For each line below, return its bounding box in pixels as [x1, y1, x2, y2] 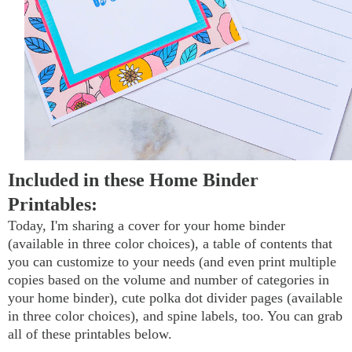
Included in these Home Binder [8, 169, 258, 190]
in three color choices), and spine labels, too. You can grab [8, 307, 343, 324]
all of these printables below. [8, 325, 172, 342]
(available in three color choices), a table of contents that [8, 235, 332, 251]
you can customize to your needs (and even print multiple [8, 253, 336, 269]
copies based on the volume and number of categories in [8, 271, 329, 288]
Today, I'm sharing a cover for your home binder [8, 217, 285, 233]
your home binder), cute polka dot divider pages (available [8, 289, 343, 306]
